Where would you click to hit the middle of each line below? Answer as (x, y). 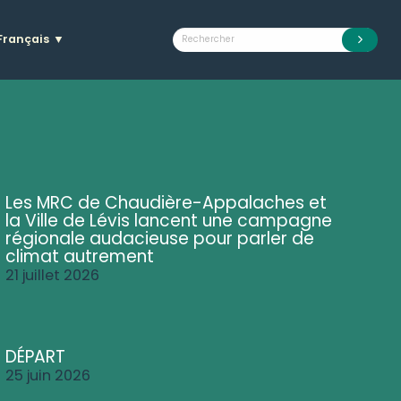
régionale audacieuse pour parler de (160, 239)
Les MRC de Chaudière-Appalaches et (166, 203)
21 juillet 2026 (53, 276)
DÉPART (36, 357)
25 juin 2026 (48, 376)
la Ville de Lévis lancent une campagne (169, 221)
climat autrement (80, 257)
